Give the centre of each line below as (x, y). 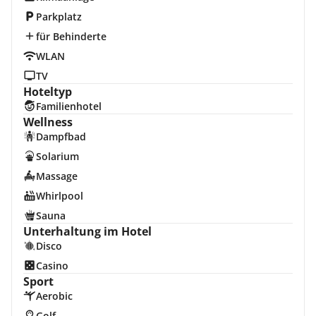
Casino (52, 266)
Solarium (57, 156)
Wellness (48, 122)
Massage (56, 176)
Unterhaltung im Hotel (87, 231)
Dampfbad (61, 136)
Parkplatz (59, 17)
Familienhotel (68, 106)
